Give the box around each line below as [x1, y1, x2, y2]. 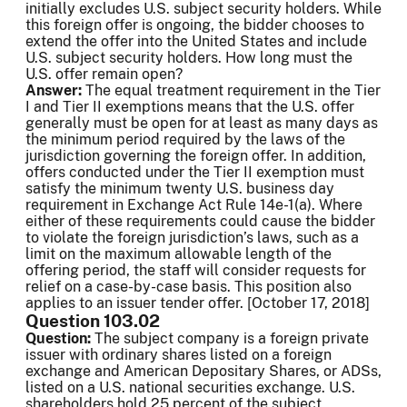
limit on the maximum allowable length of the [25, 245, 332, 263]
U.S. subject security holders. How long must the [25, 49, 352, 67]
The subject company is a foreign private [91, 330, 369, 348]
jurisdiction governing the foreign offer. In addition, [25, 147, 366, 165]
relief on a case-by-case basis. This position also [25, 278, 352, 296]
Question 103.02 [25, 311, 160, 332]
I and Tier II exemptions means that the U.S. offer [25, 98, 354, 116]
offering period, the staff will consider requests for [25, 262, 366, 280]
